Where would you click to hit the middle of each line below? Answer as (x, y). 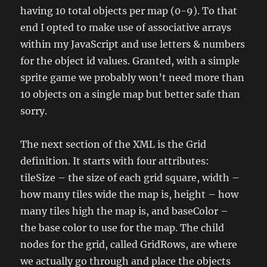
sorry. (34, 111)
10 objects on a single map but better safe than (131, 94)
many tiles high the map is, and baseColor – (125, 211)
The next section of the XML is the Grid (114, 144)
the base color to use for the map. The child (122, 227)
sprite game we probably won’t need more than (133, 77)
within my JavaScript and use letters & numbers (133, 44)
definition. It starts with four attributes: (115, 161)
